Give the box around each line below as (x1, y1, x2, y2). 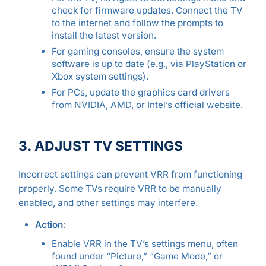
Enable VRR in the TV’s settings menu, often (51, 237, 238, 249)
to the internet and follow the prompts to (51, 17, 223, 28)
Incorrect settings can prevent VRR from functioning (18, 168, 242, 180)
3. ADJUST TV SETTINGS (18, 138, 183, 155)
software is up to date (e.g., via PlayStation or (51, 58, 246, 69)
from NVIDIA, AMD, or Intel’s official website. (51, 99, 243, 110)
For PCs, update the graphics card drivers (51, 86, 230, 98)
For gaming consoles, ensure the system (51, 45, 224, 57)
